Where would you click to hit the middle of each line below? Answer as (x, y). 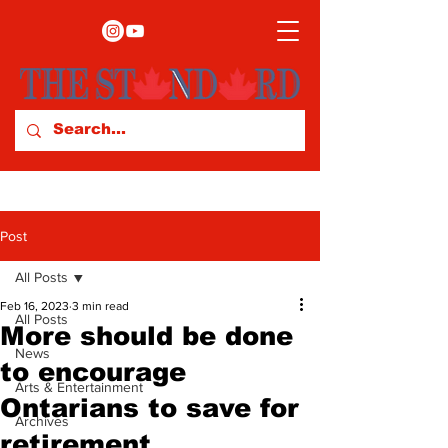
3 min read (100, 306)
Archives (42, 421)
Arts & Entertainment (79, 387)
